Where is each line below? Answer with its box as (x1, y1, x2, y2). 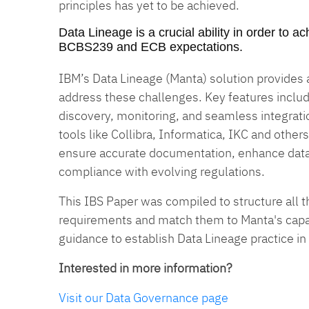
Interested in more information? (59, 260, 232, 277)
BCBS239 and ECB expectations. (59, 40, 246, 54)
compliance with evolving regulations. (59, 163, 265, 180)
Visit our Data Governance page (59, 290, 231, 306)
